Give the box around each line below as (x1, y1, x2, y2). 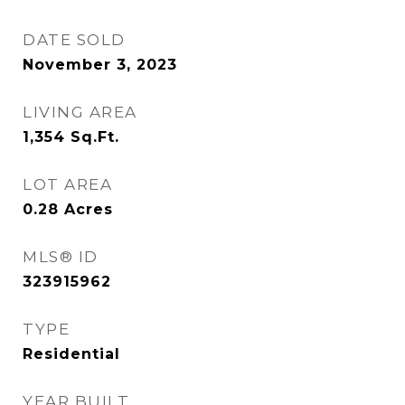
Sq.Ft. (71, 128, 119, 146)
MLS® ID (23, 248, 99, 266)
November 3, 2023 (23, 56, 177, 73)
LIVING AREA (23, 103, 137, 121)
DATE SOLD (23, 31, 126, 49)
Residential (23, 345, 120, 363)
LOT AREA (23, 175, 112, 193)
